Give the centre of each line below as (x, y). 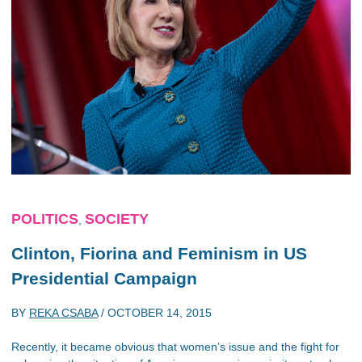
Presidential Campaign (104, 278)
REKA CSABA (63, 313)
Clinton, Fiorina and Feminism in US (159, 253)
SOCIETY (117, 219)
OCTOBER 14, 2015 (160, 313)
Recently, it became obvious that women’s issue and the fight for (175, 347)
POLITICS (45, 219)
